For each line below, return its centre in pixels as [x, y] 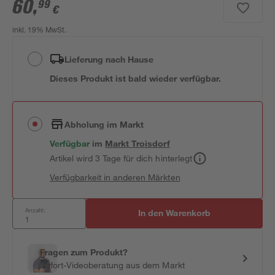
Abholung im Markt [104, 124]
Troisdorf [151, 143]
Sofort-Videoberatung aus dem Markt [112, 265]
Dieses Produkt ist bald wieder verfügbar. [135, 78]
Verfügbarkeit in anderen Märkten [115, 177]
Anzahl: [35, 210]
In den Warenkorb [174, 213]
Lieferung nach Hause [109, 59]
